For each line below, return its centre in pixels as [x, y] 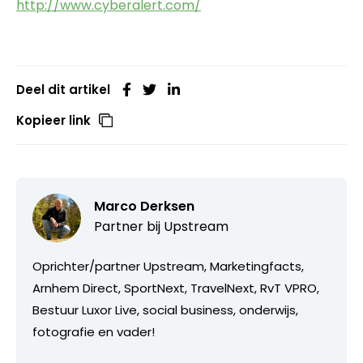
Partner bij [129, 226]
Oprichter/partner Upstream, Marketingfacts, [168, 266]
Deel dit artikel [63, 89]
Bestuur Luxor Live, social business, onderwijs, [165, 310]
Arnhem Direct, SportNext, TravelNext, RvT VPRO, [176, 288]
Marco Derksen [144, 206]
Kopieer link [53, 120]
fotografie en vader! [94, 331]
